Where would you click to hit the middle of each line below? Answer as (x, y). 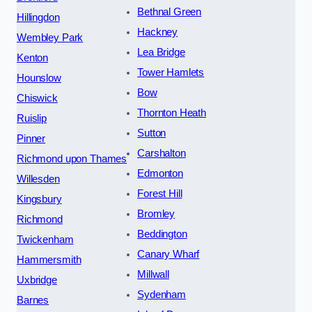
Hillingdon (38, 17)
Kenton (33, 57)
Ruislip (32, 118)
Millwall (153, 274)
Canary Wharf (169, 254)
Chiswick (37, 98)
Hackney (158, 32)
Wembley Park (50, 37)
